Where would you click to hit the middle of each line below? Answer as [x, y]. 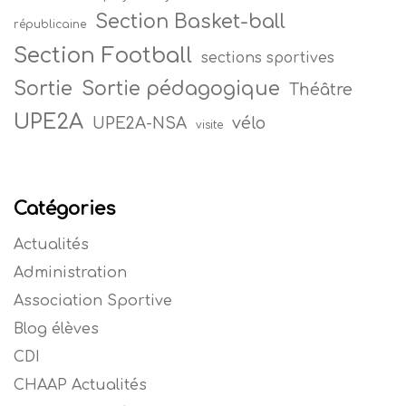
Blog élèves [56, 329]
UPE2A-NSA [140, 123]
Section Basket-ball [190, 21]
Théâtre [321, 90]
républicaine [50, 24]
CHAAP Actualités [80, 385]
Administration [70, 272]
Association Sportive [93, 300]
